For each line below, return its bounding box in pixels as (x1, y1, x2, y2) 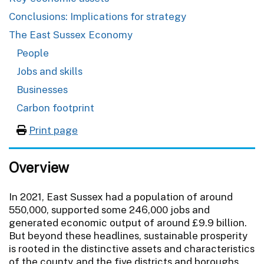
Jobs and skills (16, 65, 82, 77)
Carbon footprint (16, 101, 94, 114)
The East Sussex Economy (9, 28, 133, 41)
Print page (29, 124, 78, 136)
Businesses (16, 83, 68, 95)
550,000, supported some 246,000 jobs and (9, 203, 210, 216)
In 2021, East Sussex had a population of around (9, 190, 233, 203)
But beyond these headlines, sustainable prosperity (9, 229, 248, 242)
